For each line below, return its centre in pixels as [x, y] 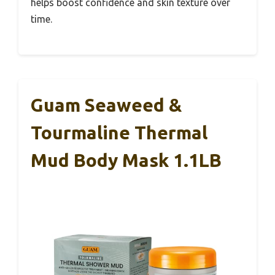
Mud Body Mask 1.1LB [126, 161]
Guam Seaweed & [106, 105]
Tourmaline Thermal [119, 133]
